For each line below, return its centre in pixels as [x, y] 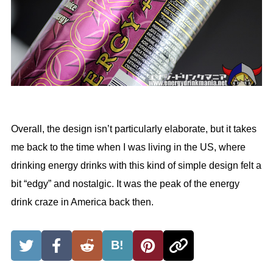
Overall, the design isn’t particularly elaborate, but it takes [133, 129]
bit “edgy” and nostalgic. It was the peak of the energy [125, 183]
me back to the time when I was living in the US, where [128, 147]
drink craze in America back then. [82, 202]
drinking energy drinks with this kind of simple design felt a [136, 165]
